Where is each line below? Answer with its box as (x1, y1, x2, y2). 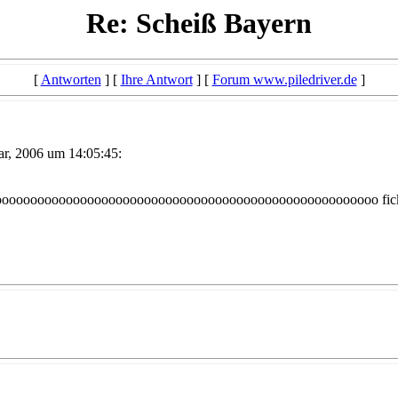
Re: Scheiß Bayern (86, 7, 312, 39)
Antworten (40, 72, 101, 88)
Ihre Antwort (120, 72, 193, 88)
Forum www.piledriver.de (211, 72, 357, 88)
